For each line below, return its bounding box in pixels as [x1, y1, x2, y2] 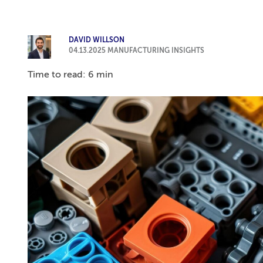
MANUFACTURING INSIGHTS [107, 48, 204, 55]
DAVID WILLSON [68, 37, 124, 44]
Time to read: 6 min [28, 70, 113, 80]
